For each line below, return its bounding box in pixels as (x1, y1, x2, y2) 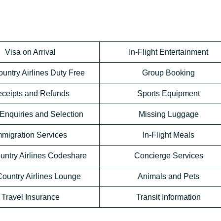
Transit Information (136, 193, 201, 202)
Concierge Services (134, 151, 203, 160)
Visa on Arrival (5, 48, 56, 57)
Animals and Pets (138, 172, 199, 181)
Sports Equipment (137, 89, 200, 98)
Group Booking (142, 69, 195, 77)
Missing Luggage (138, 110, 199, 119)
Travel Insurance (1, 193, 60, 202)
